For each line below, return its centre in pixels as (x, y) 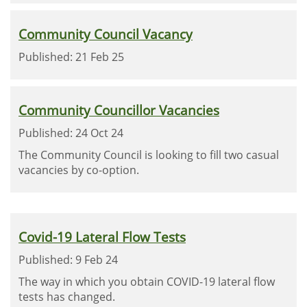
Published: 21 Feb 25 (71, 57)
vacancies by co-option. (79, 170)
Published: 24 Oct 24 (71, 133)
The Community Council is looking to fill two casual (149, 155)
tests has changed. (67, 297)
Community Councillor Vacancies (119, 110)
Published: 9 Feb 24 (68, 260)
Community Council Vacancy (106, 34)
